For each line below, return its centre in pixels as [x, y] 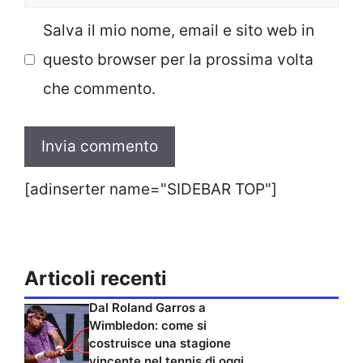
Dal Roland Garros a [147, 307]
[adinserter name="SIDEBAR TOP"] [151, 190]
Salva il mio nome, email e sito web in [178, 30]
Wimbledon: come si [148, 325]
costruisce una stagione [160, 343]
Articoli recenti [96, 278]
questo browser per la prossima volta [178, 59]
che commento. [99, 88]
